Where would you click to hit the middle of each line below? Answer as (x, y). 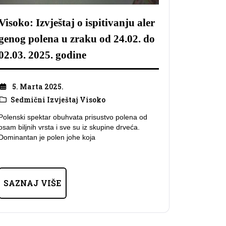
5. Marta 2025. (38, 86)
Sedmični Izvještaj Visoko (58, 99)
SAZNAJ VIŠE (33, 183)
